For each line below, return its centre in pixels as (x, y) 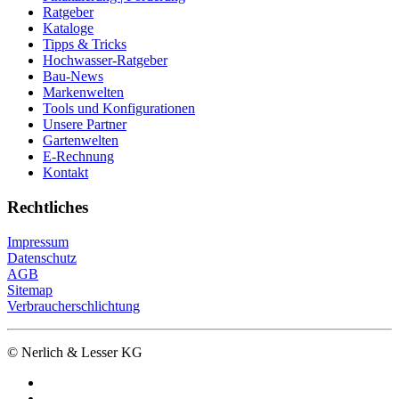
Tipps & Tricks (85, 45)
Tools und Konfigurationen (119, 109)
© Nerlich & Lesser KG (75, 352)
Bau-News (73, 77)
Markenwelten (83, 93)
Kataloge (68, 28)
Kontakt (65, 173)
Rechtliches (48, 207)
